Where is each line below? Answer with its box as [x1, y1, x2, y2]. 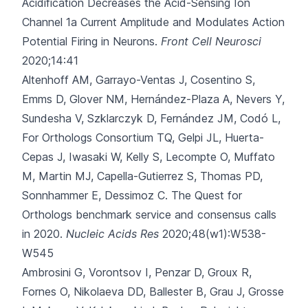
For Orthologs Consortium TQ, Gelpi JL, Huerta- [22, 131, 264, 144]
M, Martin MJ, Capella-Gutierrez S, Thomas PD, [22, 169, 263, 183]
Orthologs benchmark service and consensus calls [22, 208, 276, 221]
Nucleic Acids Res [66, 227, 159, 241]
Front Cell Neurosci [161, 34, 261, 48]
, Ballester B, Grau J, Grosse [143, 285, 284, 298]
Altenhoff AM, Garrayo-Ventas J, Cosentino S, [22, 73, 255, 87]
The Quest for [171, 188, 242, 202]
